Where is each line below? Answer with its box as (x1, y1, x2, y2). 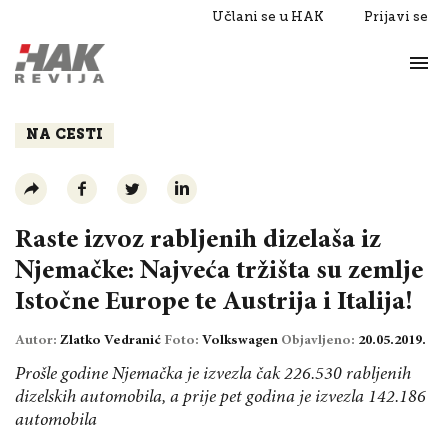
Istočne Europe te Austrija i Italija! (15, 288, 413, 316)
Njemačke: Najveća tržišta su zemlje (15, 257, 423, 285)
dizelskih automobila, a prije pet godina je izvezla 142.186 (15, 388, 426, 407)
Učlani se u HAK (212, 9, 324, 24)
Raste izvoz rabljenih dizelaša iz (15, 226, 381, 254)
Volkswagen (202, 333, 281, 348)
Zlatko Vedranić (60, 333, 164, 348)
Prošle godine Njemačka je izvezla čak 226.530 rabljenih (15, 365, 411, 384)
